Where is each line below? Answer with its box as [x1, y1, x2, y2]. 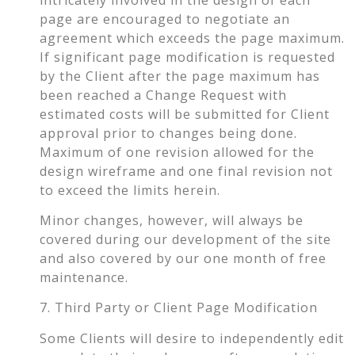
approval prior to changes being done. [40, 124, 297, 142]
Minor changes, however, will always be [40, 212, 303, 230]
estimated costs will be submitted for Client [40, 105, 330, 123]
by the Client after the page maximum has [40, 67, 320, 85]
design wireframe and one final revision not [40, 162, 333, 180]
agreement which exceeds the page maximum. [40, 29, 345, 47]
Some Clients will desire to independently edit [40, 329, 344, 347]
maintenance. [40, 269, 128, 287]
